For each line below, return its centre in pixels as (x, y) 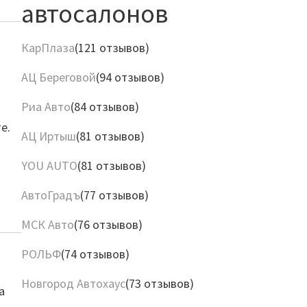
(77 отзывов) (114, 195)
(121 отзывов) (112, 48)
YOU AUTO (49, 165)
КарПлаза (48, 48)
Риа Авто (46, 107)
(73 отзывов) (159, 283)
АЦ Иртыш (48, 136)
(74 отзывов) (95, 254)
